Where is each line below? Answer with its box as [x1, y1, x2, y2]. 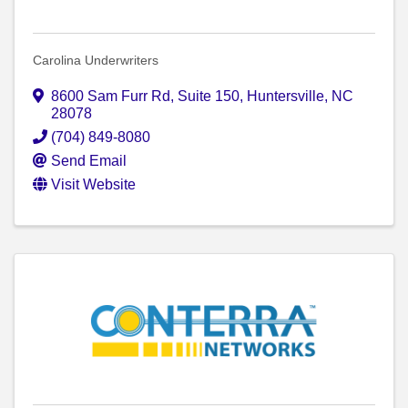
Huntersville [247, 88, 324, 105]
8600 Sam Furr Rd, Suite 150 [51, 88, 240, 105]
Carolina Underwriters [33, 53, 158, 68]
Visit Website [51, 177, 136, 193]
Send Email [51, 153, 127, 169]
